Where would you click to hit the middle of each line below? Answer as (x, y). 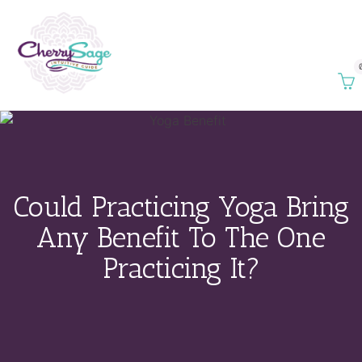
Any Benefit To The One (181, 238)
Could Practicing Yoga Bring (181, 207)
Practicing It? (181, 269)
